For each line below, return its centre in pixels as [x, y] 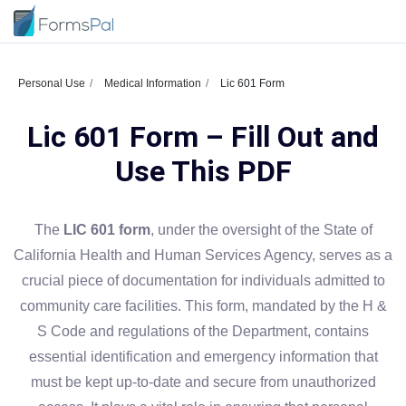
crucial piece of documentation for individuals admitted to [203, 280]
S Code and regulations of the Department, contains [203, 331]
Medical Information [153, 83]
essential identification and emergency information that [203, 357]
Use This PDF [203, 171]
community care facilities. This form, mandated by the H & [203, 306]
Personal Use [52, 83]
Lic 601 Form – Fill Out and [203, 137]
